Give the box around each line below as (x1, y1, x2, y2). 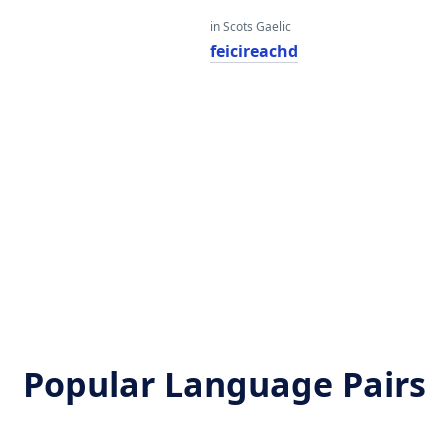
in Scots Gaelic (209, 18, 291, 35)
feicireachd (209, 40, 298, 62)
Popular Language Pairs (22, 361, 426, 407)
